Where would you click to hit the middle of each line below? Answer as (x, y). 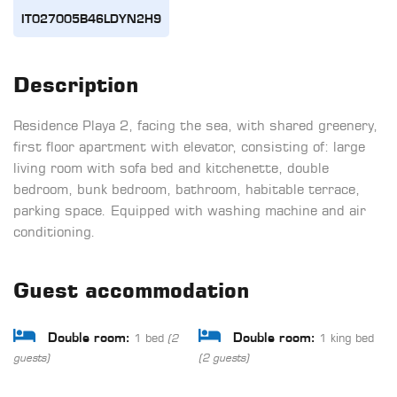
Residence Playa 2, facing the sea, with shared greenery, (195, 125)
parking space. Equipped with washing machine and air (190, 210)
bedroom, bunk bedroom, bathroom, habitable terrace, (187, 189)
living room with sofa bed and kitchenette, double (171, 167)
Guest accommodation (131, 290)
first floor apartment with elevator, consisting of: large (189, 146)
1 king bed (345, 337)
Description (76, 84)
